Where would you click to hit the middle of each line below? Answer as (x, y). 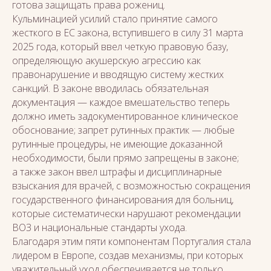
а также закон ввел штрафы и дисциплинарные (117, 172)
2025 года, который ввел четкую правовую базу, (120, 47)
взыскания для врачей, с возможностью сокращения (131, 186)
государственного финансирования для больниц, (123, 200)
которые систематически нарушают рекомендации (126, 214)
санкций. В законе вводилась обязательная (110, 88)
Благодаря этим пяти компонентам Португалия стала (132, 241)
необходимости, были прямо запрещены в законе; (126, 158)
